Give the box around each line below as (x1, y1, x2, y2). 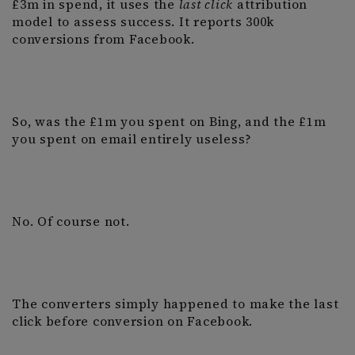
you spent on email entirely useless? (12, 131, 252, 147)
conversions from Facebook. (12, 31, 195, 48)
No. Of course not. (12, 213, 134, 230)
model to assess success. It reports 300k (12, 13, 274, 30)
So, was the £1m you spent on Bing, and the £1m (12, 113, 326, 130)
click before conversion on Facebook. (12, 313, 253, 330)
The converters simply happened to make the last (12, 296, 339, 312)
